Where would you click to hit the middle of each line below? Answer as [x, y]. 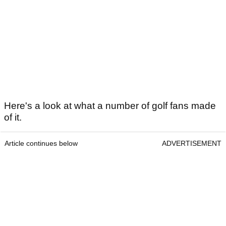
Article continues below [41, 143]
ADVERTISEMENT [192, 143]
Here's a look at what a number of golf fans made [110, 105]
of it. [13, 117]
